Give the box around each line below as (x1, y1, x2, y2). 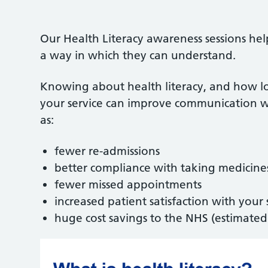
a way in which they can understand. (40, 48, 236, 62)
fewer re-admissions (54, 144, 160, 158)
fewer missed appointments (54, 178, 202, 191)
